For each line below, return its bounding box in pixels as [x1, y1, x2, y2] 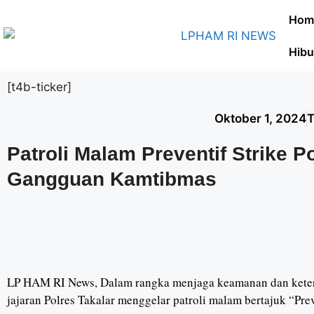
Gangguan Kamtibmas [7, 168, 217, 190]
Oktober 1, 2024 [214, 111, 307, 125]
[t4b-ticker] [7, 80, 71, 94]
